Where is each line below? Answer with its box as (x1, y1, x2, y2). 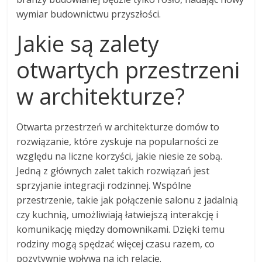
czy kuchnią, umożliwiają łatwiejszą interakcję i (16, 208, 219, 221)
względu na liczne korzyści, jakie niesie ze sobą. (16, 149, 223, 163)
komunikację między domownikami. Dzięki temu (16, 222, 225, 236)
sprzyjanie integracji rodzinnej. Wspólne (16, 178, 192, 192)
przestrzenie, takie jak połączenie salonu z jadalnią (16, 193, 239, 206)
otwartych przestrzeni (16, 54, 240, 85)
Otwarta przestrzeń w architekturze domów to (16, 120, 220, 133)
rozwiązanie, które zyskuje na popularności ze (16, 135, 219, 148)
